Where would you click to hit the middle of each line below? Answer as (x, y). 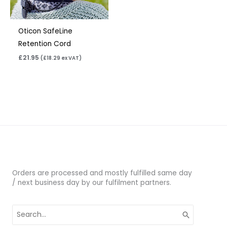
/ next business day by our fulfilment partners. (92, 183)
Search (24, 209)
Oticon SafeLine (46, 31)
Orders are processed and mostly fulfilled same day (102, 173)
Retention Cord (45, 44)
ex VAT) (71, 58)
